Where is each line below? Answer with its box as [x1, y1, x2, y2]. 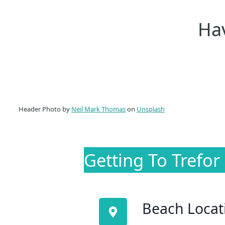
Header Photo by [19, 104, 71, 114]
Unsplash [137, 104, 165, 114]
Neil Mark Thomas [71, 104, 126, 114]
